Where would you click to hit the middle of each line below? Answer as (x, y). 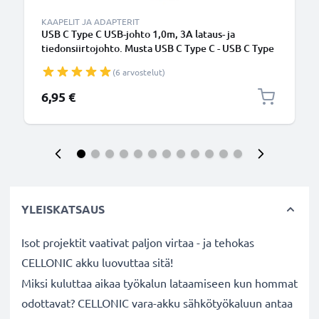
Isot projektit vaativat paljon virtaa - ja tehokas (138, 242)
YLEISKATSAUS (63, 209)
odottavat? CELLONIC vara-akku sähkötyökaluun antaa (157, 303)
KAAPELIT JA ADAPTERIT (90, 21)
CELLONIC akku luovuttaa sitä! (97, 262)
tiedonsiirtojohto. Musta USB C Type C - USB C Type (158, 48)
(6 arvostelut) (139, 72)
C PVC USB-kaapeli (84, 62)
